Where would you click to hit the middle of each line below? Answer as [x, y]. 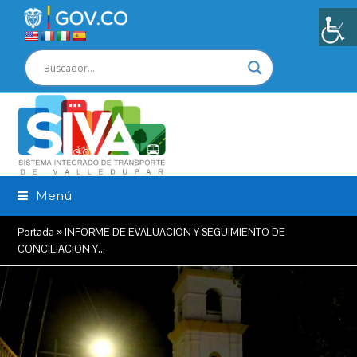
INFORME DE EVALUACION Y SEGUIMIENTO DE [175, 232]
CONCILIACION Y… [62, 249]
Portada [36, 232]
